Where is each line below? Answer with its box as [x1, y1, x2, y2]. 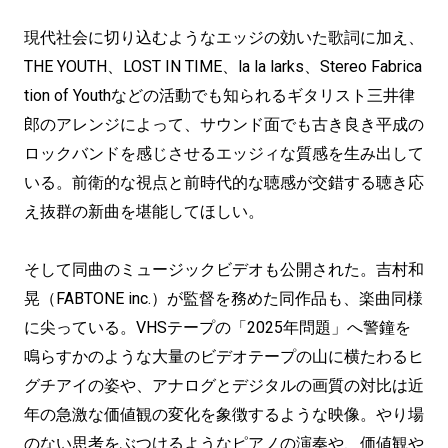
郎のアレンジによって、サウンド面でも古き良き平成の [24, 115, 424, 134]
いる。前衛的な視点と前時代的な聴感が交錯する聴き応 [24, 173, 424, 192]
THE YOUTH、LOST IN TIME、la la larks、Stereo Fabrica [24, 57, 422, 76]
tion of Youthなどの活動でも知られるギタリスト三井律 [24, 86, 415, 105]
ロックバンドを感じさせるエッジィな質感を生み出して [24, 144, 424, 163]
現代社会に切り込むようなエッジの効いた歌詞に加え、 [24, 28, 424, 47]
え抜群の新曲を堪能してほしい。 [24, 202, 264, 221]
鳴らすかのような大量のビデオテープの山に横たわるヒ [24, 347, 424, 366]
